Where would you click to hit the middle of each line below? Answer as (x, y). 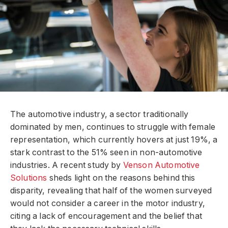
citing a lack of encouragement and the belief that (106, 216)
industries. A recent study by (67, 165)
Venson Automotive (161, 165)
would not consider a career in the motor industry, (108, 204)
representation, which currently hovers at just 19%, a (114, 140)
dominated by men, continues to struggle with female (113, 127)
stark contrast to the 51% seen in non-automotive (106, 153)
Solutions (29, 178)
